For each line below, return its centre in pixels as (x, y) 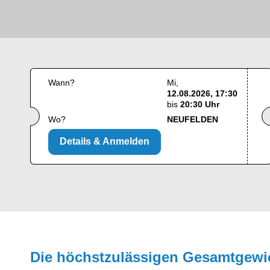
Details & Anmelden (105, 142)
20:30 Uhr (200, 105)
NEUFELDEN (193, 120)
